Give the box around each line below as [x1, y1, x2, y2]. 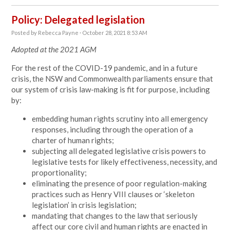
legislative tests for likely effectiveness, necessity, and [32, 157, 218, 166]
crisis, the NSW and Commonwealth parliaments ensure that [11, 74, 214, 83]
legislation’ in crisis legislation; [32, 200, 137, 209]
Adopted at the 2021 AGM [11, 45, 97, 54]
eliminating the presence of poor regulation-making [32, 179, 207, 188]
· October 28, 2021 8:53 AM [79, 29, 148, 36]
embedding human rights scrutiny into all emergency [32, 114, 208, 123]
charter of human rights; [32, 136, 114, 145]
